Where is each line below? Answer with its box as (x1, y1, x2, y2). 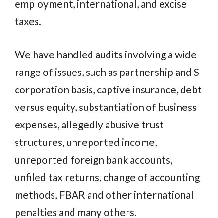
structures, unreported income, (15, 135, 157, 148)
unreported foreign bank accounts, (15, 153, 172, 165)
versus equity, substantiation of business (15, 100, 197, 113)
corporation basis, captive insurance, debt (15, 83, 202, 95)
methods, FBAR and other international (15, 188, 194, 200)
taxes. (15, 15, 41, 28)
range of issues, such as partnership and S (15, 65, 199, 78)
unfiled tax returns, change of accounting (15, 170, 200, 183)
